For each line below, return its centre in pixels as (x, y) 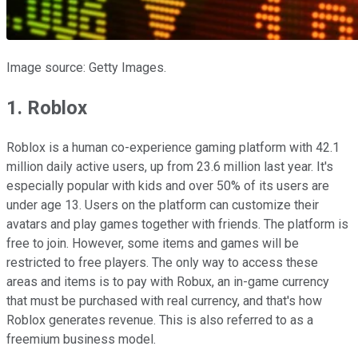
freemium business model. (81, 339)
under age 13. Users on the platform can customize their (163, 205)
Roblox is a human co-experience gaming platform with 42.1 (173, 147)
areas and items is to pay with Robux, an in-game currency (168, 281)
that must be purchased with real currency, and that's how (164, 300)
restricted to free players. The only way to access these (162, 262)
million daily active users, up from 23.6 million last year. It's (170, 166)
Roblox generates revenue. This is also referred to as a (160, 320)
